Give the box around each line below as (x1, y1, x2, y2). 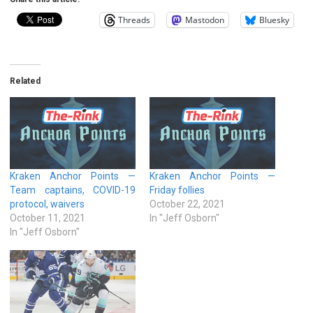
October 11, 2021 (10, 212, 85, 224)
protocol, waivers (10, 198, 85, 210)
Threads (118, 13, 150, 26)
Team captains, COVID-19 (10, 184, 136, 196)
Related (10, 75, 41, 86)
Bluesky (259, 13, 289, 26)
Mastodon (185, 13, 224, 26)
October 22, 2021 (150, 198, 225, 210)
